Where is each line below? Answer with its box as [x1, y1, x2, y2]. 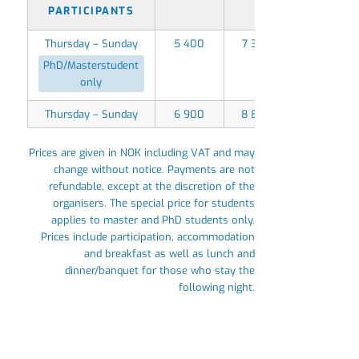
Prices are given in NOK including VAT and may [29, 145, 256, 159]
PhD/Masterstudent [43, 58, 139, 73]
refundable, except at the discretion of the [49, 179, 256, 193]
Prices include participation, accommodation [41, 229, 256, 244]
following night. [179, 280, 256, 294]
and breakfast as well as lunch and [84, 246, 256, 260]
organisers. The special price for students [53, 196, 256, 210]
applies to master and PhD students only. [51, 212, 256, 227]
